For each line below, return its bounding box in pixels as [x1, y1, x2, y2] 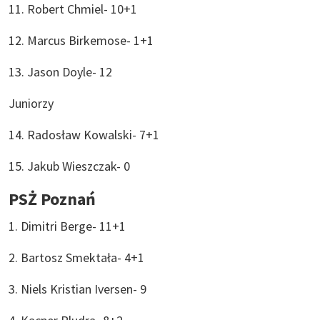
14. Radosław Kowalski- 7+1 [9, 126, 162, 143]
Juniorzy [9, 94, 56, 111]
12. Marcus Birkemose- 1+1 [9, 31, 156, 49]
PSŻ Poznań [9, 187, 96, 210]
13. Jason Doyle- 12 [9, 63, 115, 80]
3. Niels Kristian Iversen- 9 [9, 280, 149, 297]
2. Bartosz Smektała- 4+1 [9, 249, 147, 266]
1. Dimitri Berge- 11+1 [9, 217, 129, 234]
